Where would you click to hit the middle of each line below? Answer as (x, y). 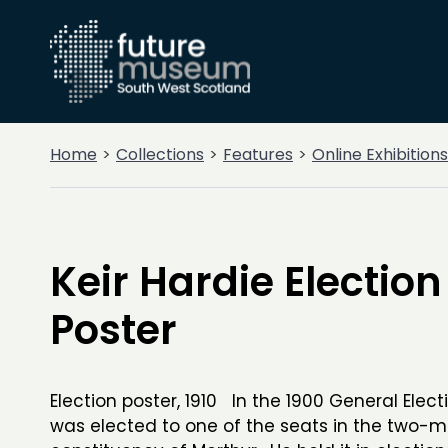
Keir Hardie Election (246, 282)
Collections (160, 154)
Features (258, 154)
